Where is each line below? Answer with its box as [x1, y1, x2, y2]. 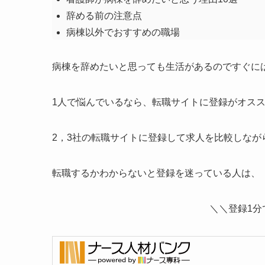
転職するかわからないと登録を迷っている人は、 [52, 168, 260, 179]
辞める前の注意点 [66, 11, 142, 21]
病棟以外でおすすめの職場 [66, 27, 180, 38]
